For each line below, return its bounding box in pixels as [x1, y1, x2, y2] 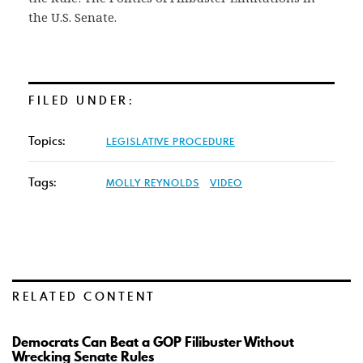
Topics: [28, 133, 66, 149]
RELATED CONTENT [12, 288, 156, 305]
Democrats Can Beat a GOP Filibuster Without [12, 332, 294, 352]
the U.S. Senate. [28, 9, 117, 26]
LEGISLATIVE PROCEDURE [106, 135, 235, 148]
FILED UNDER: [28, 92, 135, 109]
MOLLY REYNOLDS [106, 176, 199, 190]
